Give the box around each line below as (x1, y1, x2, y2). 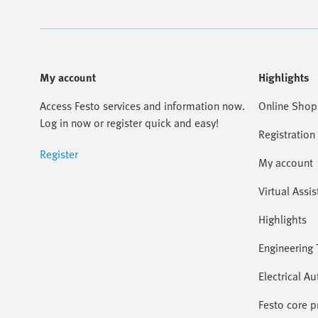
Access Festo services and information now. (40, 97, 245, 114)
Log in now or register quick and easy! (40, 114, 219, 131)
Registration (258, 126, 315, 143)
